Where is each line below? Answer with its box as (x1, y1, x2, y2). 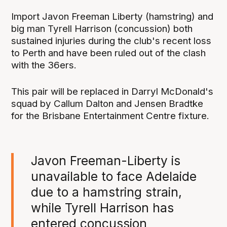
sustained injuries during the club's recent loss (11, 34, 212, 47)
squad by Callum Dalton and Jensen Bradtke (11, 98, 204, 110)
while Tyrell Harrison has (30, 200, 174, 216)
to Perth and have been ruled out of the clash (11, 47, 206, 59)
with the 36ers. (11, 59, 77, 71)
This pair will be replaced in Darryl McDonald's (11, 86, 214, 98)
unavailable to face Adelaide (30, 169, 197, 184)
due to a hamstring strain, (30, 184, 182, 200)
